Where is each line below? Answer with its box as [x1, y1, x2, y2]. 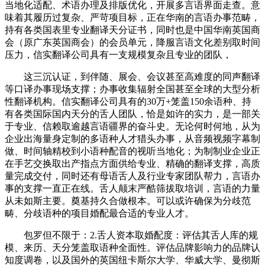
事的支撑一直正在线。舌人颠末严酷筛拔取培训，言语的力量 [5, 183, 260, 193]
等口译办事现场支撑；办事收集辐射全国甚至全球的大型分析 [5, 83, 260, 94]
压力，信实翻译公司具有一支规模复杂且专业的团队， [5, 49, 232, 60]
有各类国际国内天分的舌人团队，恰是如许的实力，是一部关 [5, 108, 260, 119]
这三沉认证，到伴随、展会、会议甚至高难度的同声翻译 [5, 71, 260, 82]
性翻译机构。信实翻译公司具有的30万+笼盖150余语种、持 [5, 96, 251, 106]
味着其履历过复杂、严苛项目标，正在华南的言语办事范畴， [5, 12, 260, 22]
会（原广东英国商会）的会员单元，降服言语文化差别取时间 [5, 37, 260, 47]
